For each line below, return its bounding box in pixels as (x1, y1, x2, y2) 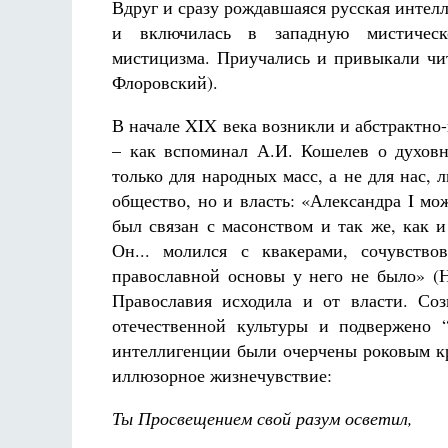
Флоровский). (112, 70, 218, 94)
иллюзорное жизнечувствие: (112, 363, 332, 387)
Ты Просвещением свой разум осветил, (112, 406, 413, 430)
